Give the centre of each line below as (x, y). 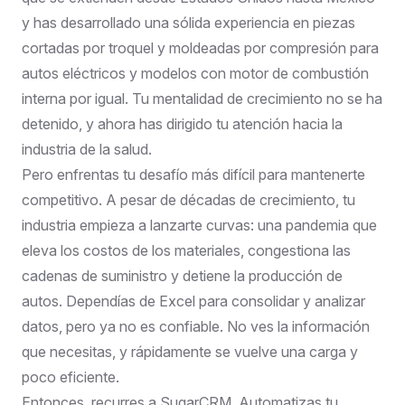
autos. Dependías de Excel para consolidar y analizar (193, 301)
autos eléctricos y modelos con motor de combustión (195, 73)
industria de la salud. (87, 149)
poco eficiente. (71, 377)
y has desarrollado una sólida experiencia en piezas (188, 22)
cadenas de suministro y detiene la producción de (182, 275)
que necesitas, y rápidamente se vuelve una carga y (190, 351)
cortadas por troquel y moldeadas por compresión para (200, 47)
